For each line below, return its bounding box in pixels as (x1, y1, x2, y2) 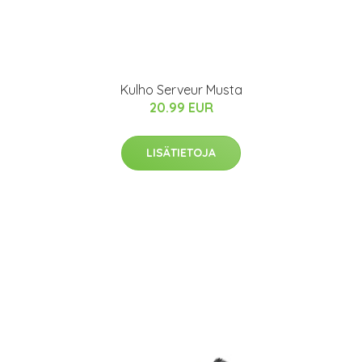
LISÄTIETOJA (146, 145, 216, 161)
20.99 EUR (149, 99, 213, 116)
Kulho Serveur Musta (120, 82, 242, 99)
